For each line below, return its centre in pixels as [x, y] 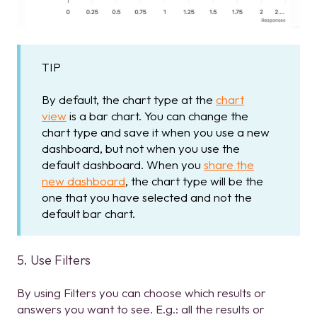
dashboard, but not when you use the [141, 148]
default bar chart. [88, 213]
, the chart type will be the [194, 180]
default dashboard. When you [123, 164]
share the [229, 164]
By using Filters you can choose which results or [142, 293]
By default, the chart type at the [129, 99]
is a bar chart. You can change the [157, 115]
